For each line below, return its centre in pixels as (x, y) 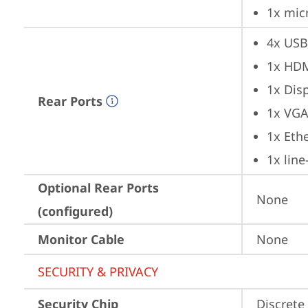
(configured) (75, 211)
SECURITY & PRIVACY (98, 272)
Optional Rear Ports (98, 188)
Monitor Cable (81, 239)
